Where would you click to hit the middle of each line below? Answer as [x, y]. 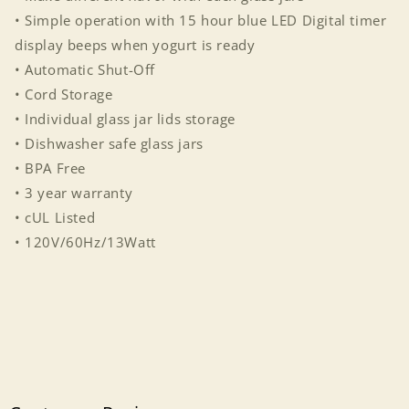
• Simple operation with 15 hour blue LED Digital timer [201, 20]
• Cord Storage [64, 94]
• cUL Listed [55, 217]
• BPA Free [50, 168]
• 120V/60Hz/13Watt [85, 242]
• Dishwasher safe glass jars [109, 143]
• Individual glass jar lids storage [125, 119]
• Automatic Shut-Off [85, 69]
